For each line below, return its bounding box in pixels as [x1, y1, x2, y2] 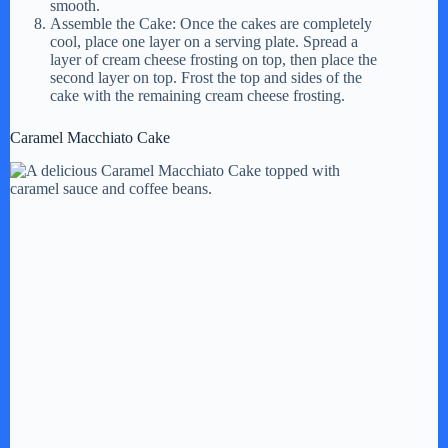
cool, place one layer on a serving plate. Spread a [50, 33, 358, 51]
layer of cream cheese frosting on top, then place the [50, 51, 377, 69]
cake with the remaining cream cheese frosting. [50, 87, 345, 105]
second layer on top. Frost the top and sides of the [50, 69, 362, 87]
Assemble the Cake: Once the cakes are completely [50, 15, 372, 33]
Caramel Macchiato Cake [10, 129, 170, 147]
